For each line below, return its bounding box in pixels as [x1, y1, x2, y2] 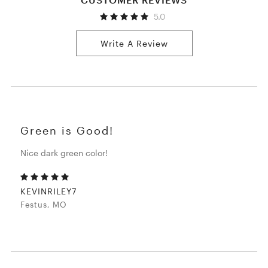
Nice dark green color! [20, 148, 108, 159]
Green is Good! [20, 124, 114, 138]
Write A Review [100, 38, 168, 49]
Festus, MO [20, 200, 68, 210]
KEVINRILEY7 [20, 186, 77, 197]
